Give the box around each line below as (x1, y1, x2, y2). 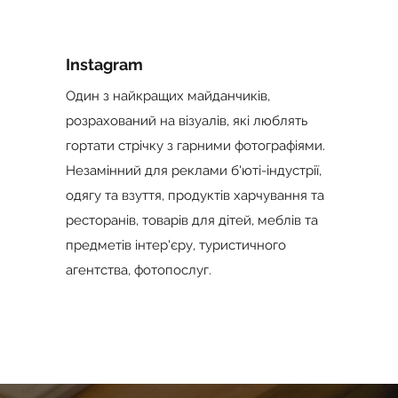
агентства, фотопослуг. (65, 262, 211, 278)
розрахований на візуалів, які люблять (65, 113, 307, 129)
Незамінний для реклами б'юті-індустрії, (65, 163, 322, 179)
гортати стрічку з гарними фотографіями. (65, 138, 325, 154)
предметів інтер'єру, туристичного (65, 237, 286, 253)
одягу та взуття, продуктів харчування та (65, 187, 324, 203)
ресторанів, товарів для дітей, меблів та (65, 212, 318, 228)
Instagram (65, 55, 143, 74)
